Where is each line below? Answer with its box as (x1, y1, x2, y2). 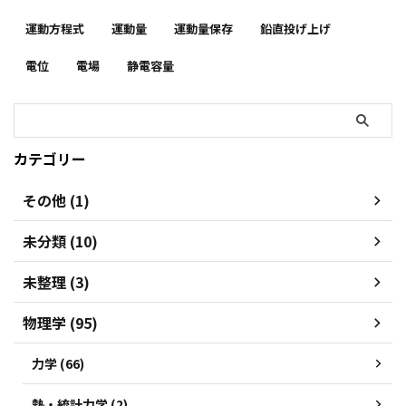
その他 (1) (23, 189, 90, 212)
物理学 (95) (23, 312, 98, 334)
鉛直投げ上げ (260, 20, 331, 38)
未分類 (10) (23, 230, 98, 253)
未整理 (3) (23, 271, 90, 294)
